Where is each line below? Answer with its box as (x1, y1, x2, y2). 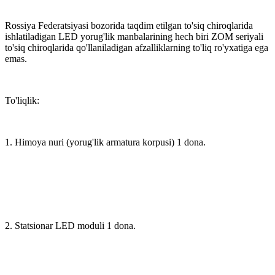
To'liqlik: (5, 95, 39, 106)
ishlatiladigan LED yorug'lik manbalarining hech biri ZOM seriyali (5, 31, 263, 42)
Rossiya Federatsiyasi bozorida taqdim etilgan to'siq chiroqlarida (5, 20, 253, 31)
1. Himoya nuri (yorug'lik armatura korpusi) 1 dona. (5, 136, 206, 147)
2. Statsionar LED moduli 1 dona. (5, 220, 136, 231)
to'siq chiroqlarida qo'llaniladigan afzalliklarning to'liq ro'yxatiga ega (5, 42, 268, 53)
